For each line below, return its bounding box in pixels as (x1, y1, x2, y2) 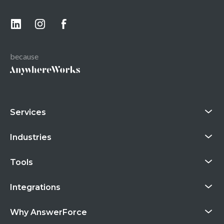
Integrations (10, 182, 60, 192)
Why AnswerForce (10, 207, 87, 217)
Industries (10, 132, 51, 142)
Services (10, 107, 46, 117)
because (10, 51, 38, 61)
